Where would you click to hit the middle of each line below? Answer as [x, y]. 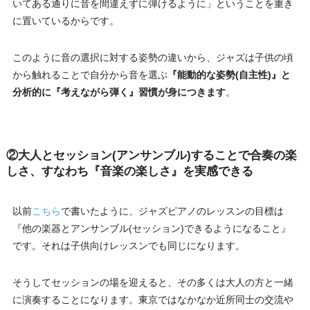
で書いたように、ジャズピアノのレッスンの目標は [172, 211]
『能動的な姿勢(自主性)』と [229, 74]
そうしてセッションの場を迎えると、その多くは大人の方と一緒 [153, 282]
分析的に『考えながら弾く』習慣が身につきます [119, 92]
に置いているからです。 [65, 20]
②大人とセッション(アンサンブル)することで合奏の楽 [151, 156]
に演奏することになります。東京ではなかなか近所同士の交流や [153, 299]
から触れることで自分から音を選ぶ [90, 74]
